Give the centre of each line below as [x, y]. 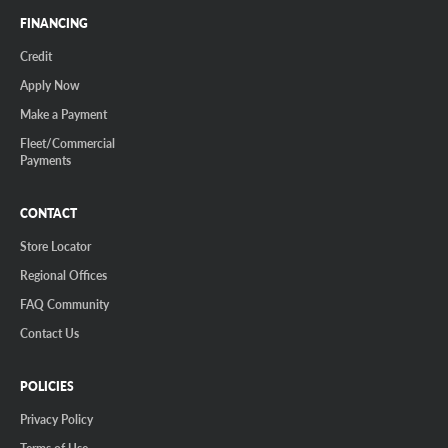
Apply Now [50, 85]
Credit [36, 56]
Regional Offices [63, 275]
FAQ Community [64, 304]
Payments [45, 160]
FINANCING [54, 24]
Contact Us [49, 333]
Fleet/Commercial [67, 143]
